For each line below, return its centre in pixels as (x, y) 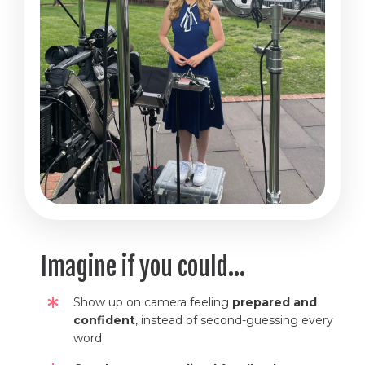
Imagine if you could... (143, 266)
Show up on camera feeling (153, 302)
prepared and (275, 302)
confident (104, 320)
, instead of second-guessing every (234, 320)
